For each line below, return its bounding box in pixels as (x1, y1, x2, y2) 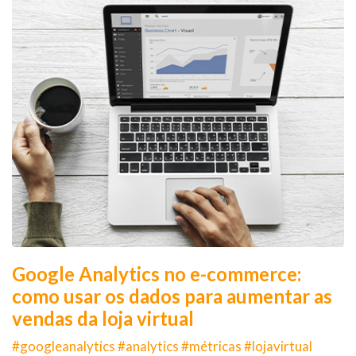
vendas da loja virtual (12, 306, 194, 330)
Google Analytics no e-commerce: (12, 261, 301, 285)
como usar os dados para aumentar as (12, 284, 332, 308)
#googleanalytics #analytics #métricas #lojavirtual (12, 337, 312, 354)
